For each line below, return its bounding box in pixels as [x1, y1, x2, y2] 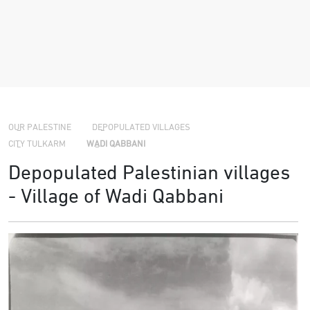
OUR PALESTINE [8, 120, 71, 136]
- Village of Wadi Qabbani [8, 182, 224, 215]
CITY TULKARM [8, 137, 66, 152]
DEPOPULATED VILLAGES [92, 120, 190, 136]
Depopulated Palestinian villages [8, 158, 290, 191]
